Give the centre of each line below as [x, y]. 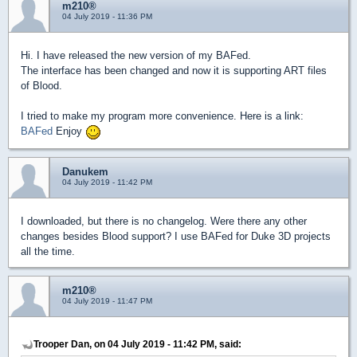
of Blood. [41, 86]
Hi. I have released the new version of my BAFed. [136, 56]
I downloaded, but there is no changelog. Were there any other [164, 221]
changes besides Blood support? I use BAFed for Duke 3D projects [176, 236]
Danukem [85, 171]
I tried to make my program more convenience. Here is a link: [162, 116]
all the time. [48, 251]
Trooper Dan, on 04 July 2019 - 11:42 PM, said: [137, 343]
